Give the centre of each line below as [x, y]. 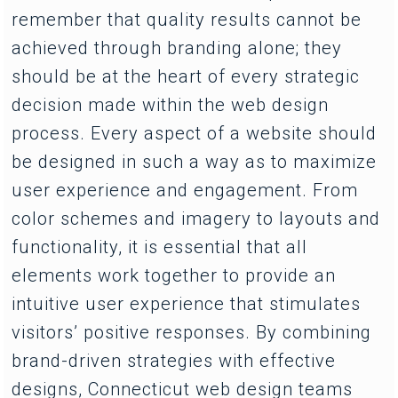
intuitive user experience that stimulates [187, 303]
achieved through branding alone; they [177, 48]
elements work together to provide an [174, 275]
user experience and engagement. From [185, 190]
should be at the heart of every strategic [186, 76]
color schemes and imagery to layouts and [196, 218]
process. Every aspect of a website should [195, 133]
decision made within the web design [171, 104]
